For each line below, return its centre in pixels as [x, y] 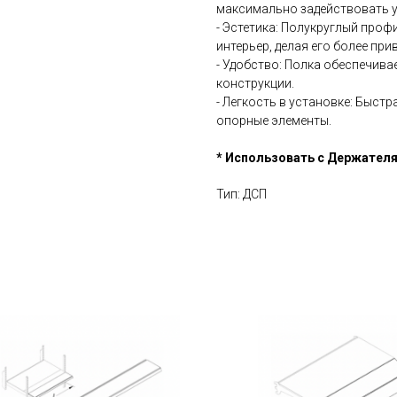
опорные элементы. [274, 121]
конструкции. [255, 83]
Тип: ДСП [241, 194]
